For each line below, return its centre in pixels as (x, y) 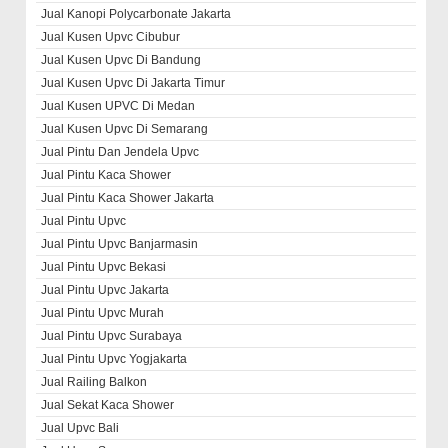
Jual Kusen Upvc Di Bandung (121, 60)
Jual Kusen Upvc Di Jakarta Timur (133, 83)
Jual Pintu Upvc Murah (103, 313)
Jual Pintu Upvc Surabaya (112, 336)
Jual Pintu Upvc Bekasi (104, 267)
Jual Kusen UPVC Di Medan (118, 106)
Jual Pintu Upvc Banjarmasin (120, 244)
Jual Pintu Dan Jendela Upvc (120, 152)
